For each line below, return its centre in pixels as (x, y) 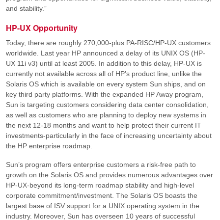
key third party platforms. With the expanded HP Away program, (105, 95)
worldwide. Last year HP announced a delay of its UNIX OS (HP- (106, 53)
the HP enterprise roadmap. (49, 146)
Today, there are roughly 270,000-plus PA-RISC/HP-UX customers (108, 43)
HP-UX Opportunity (42, 28)
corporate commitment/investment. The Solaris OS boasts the (102, 195)
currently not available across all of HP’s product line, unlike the (104, 74)
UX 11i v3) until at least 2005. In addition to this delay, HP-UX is (104, 64)
